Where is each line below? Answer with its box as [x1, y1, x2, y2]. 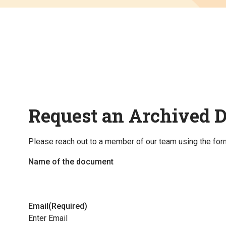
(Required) [48, 201, 87, 211]
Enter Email [28, 213, 68, 223]
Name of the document [28, 157, 114, 166]
